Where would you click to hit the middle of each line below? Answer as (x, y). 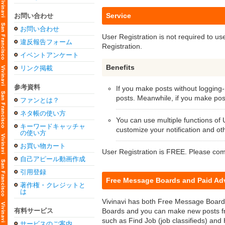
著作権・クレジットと (53, 185)
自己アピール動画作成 (53, 159)
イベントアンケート (49, 55)
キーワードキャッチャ (53, 126)
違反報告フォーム (46, 42)
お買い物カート (43, 146)
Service (119, 16)
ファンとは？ (40, 100)
